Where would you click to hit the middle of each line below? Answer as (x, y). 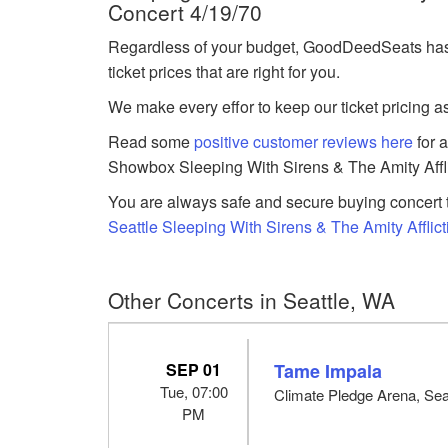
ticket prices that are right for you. (224, 71)
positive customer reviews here (304, 141)
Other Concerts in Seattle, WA (252, 299)
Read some (151, 141)
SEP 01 (194, 369)
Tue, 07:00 (193, 391)
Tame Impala (328, 370)
